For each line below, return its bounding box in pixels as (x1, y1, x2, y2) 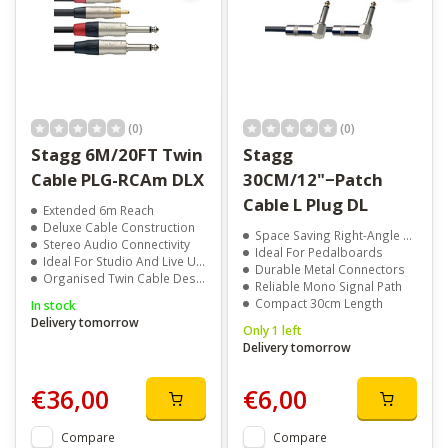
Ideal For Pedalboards (254, 244, 383, 261)
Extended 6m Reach (43, 202, 154, 219)
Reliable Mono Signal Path (254, 278, 402, 295)
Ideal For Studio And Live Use (43, 253, 196, 270)
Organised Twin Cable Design (43, 270, 196, 287)
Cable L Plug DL (242, 193, 368, 217)
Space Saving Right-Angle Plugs (254, 227, 403, 244)
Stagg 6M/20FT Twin (31, 143, 203, 167)
